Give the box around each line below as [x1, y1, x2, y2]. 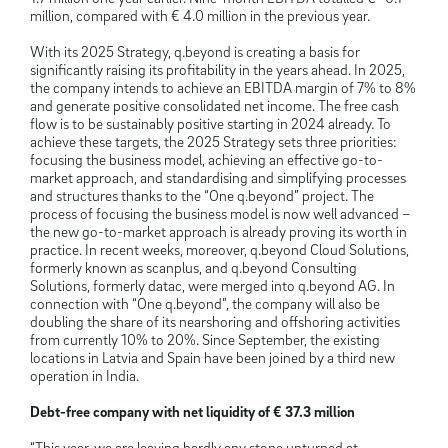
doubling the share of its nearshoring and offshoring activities [30, 312, 400, 331]
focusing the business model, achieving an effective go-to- [30, 150, 383, 169]
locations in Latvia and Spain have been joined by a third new [30, 348, 395, 367]
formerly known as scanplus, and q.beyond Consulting [30, 258, 357, 277]
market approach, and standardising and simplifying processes [30, 168, 406, 187]
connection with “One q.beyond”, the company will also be [30, 294, 380, 313]
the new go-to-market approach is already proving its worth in [30, 222, 407, 241]
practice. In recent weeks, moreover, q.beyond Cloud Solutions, [30, 240, 409, 259]
